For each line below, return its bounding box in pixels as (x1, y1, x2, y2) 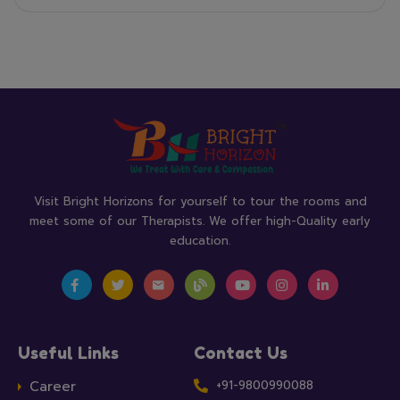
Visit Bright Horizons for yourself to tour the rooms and (33, 193, 367, 211)
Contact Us (194, 343, 288, 363)
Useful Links (18, 343, 119, 363)
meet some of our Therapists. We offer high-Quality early (29, 212, 371, 230)
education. (170, 232, 230, 250)
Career (29, 377, 76, 397)
